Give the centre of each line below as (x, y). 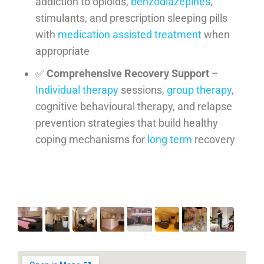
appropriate (62, 51)
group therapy (199, 90)
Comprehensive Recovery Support (128, 74)
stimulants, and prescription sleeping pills (131, 18)
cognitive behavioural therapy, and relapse (134, 107)
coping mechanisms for (91, 140)
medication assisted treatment (130, 35)
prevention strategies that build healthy (127, 123)
